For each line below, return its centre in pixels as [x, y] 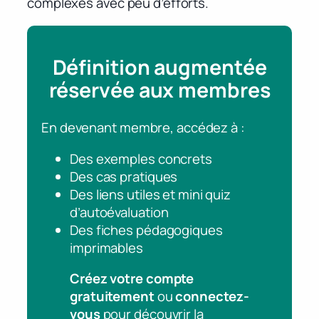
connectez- [212, 297]
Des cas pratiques [124, 176]
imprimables [106, 247]
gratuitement [112, 297]
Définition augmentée [159, 68]
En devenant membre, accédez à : [143, 128]
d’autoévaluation [119, 212]
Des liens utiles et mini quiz [151, 194]
